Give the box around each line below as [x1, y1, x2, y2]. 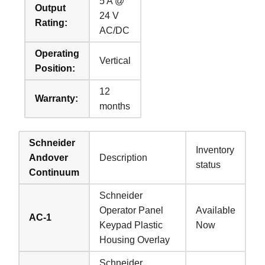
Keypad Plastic [99, 219, 163, 230]
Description [99, 152, 148, 163]
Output [35, 2, 66, 13]
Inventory [196, 144, 235, 155]
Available [196, 205, 236, 215]
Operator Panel [99, 205, 164, 215]
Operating [35, 48, 80, 59]
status [196, 159, 221, 170]
